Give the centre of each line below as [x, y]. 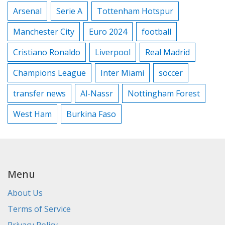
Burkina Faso [91, 114]
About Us [25, 193]
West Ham [32, 114]
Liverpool [113, 52]
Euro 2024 [108, 32]
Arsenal [27, 11]
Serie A [69, 11]
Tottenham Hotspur [135, 11]
